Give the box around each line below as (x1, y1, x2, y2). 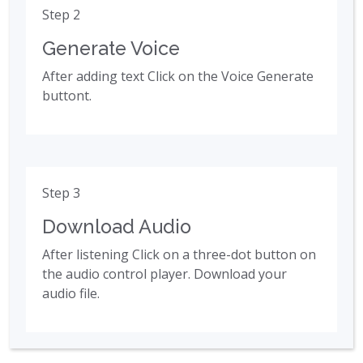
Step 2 (42, 6, 80, 24)
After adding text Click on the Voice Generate (42, 67, 314, 86)
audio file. (42, 284, 100, 303)
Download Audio (42, 216, 191, 238)
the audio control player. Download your (42, 265, 287, 284)
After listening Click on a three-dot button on (42, 246, 316, 264)
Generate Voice (42, 37, 180, 60)
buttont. (42, 87, 92, 105)
